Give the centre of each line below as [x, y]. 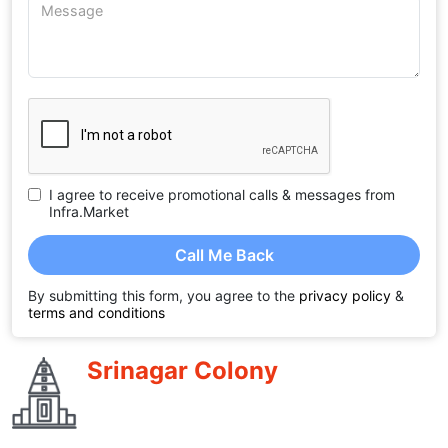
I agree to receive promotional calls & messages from [222, 194]
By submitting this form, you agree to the [163, 295]
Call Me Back [240, 254]
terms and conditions [96, 312]
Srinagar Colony [182, 370]
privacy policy [345, 295]
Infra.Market [89, 211]
